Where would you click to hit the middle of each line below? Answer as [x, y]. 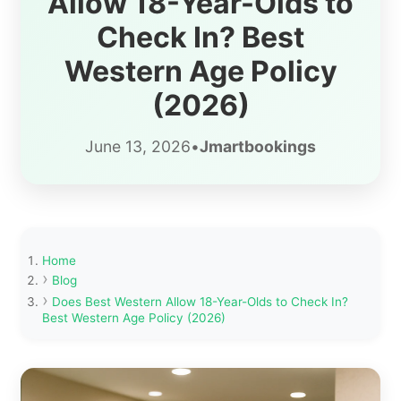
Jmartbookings [258, 146]
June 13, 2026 [138, 146]
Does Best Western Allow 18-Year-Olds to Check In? [200, 302]
